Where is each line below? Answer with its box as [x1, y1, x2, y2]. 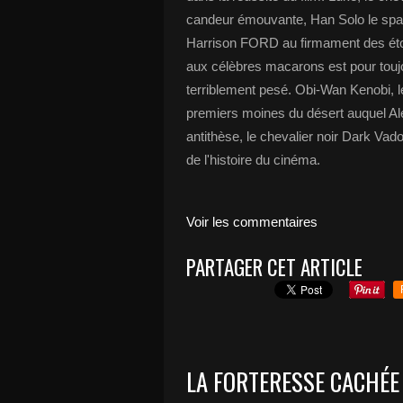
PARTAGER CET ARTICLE [186, 252, 363, 282]
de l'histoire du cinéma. [186, 152, 320, 167]
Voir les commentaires [186, 214, 318, 229]
